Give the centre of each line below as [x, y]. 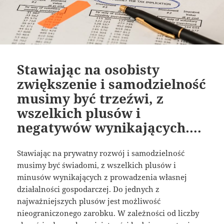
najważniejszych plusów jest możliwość [89, 201]
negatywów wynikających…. [109, 128]
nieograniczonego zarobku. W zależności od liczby [108, 213]
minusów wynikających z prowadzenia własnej [102, 177]
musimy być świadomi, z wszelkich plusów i [97, 165]
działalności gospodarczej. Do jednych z [88, 189]
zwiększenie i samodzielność [112, 84]
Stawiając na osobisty [88, 70]
